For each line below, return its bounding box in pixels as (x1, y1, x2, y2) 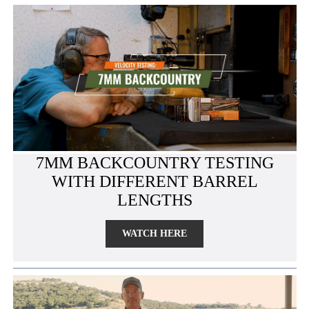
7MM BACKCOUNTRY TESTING (35, 154, 274, 172)
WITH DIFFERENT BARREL (51, 172, 258, 191)
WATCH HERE (122, 228, 187, 239)
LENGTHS (117, 191, 192, 210)
